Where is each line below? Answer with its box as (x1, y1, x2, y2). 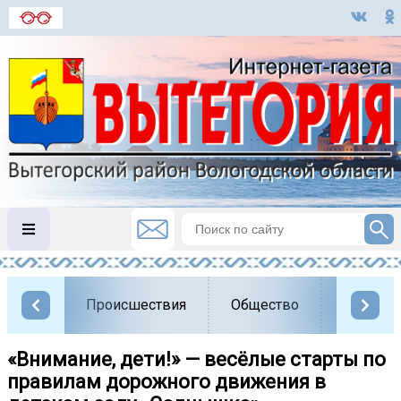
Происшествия (86, 295, 186, 313)
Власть (344, 295, 389, 313)
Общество (231, 295, 299, 313)
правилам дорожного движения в (7, 370, 326, 393)
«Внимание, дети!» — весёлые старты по (7, 347, 386, 371)
